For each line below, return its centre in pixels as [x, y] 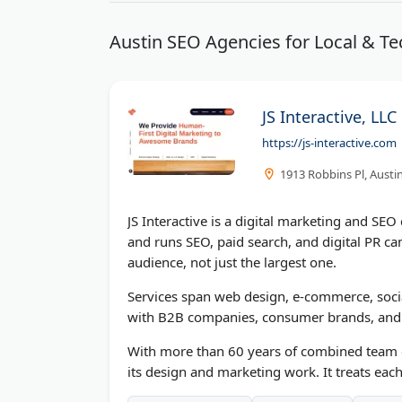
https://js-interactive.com [329, 142]
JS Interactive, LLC [329, 116]
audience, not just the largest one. [232, 262]
